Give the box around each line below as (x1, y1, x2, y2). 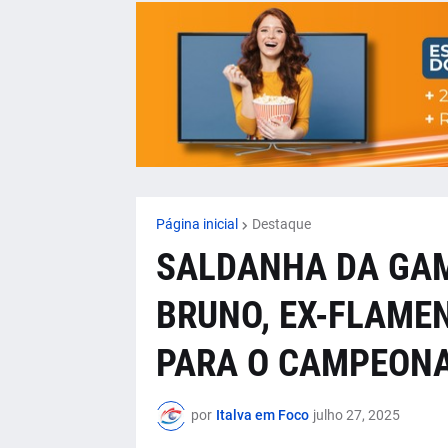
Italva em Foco (215, 407, 309, 424)
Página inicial (155, 215, 238, 232)
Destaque (251, 215, 311, 232)
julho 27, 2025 (312, 407, 400, 424)
